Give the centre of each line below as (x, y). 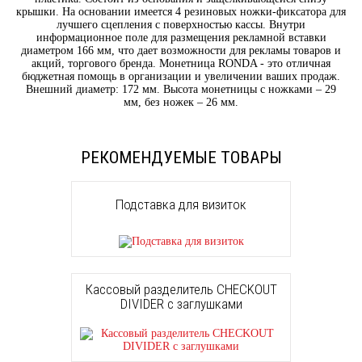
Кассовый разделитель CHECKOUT (181, 289)
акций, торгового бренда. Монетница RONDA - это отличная (181, 64)
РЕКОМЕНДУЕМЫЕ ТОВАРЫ (181, 157)
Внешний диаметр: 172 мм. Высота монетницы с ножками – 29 (181, 90)
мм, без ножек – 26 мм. (181, 103)
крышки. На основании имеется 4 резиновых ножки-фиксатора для (181, 12)
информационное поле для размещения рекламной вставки (181, 38)
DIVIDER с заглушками (181, 303)
